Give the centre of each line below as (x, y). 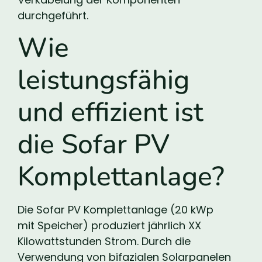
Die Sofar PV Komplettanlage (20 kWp (116, 210)
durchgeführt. (53, 15)
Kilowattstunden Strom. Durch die (104, 242)
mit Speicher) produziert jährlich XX (109, 226)
